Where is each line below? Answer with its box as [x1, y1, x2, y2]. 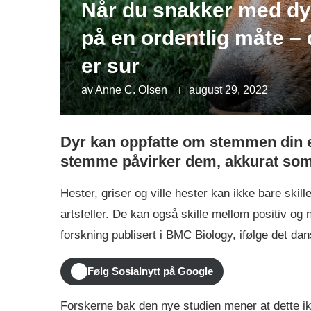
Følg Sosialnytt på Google [87, 265, 213, 278]
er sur [81, 53, 140, 77]
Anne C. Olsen [95, 83, 167, 96]
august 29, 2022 [189, 83, 268, 96]
